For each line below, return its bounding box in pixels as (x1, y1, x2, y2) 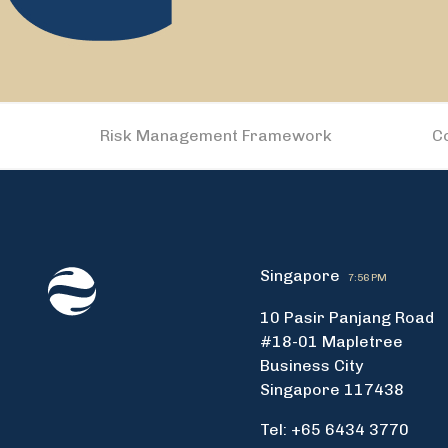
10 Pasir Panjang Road (260, 308, 434, 327)
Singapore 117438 (260, 380, 404, 399)
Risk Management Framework (100, 126, 332, 145)
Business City (260, 356, 363, 375)
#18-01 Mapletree (260, 332, 403, 351)
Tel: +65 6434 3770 (260, 420, 409, 439)
